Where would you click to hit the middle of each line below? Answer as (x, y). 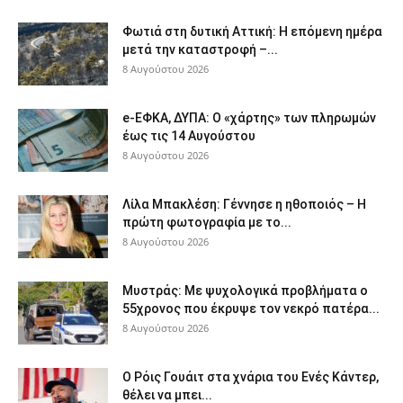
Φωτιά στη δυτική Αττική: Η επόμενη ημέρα (252, 31)
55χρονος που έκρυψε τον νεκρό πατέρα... (251, 308)
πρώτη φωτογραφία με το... (207, 222)
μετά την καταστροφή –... (200, 49)
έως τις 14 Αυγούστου (189, 135)
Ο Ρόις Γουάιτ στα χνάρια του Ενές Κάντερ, (251, 376)
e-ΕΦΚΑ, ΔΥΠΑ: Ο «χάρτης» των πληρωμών (249, 117)
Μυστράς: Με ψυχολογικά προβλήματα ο (245, 290)
